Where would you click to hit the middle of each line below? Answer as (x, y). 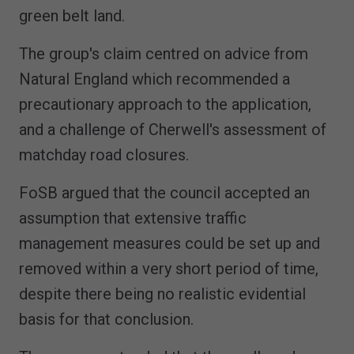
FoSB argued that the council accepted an (164, 192)
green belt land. (72, 15)
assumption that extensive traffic (133, 218)
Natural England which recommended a (154, 79)
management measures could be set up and (169, 243)
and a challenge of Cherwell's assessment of (173, 129)
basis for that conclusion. (106, 319)
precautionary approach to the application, (165, 104)
